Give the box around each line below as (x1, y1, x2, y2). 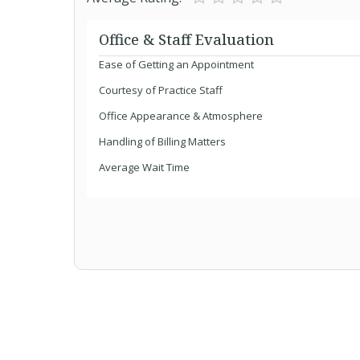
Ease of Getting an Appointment (99, 57, 254, 72)
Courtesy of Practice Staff (99, 83, 223, 97)
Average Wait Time (99, 160, 190, 174)
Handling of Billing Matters (99, 134, 226, 149)
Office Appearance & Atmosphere (99, 108, 263, 123)
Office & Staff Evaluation (99, 30, 274, 49)
